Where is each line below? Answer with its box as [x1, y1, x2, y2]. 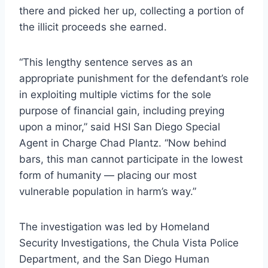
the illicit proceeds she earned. [19, 21, 167, 33]
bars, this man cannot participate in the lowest [19, 153, 243, 166]
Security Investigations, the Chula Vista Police [19, 237, 239, 249]
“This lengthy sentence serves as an [19, 56, 193, 69]
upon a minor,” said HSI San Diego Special [19, 121, 220, 133]
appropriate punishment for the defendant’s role [19, 72, 249, 85]
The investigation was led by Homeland [19, 221, 210, 233]
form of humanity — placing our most [19, 169, 197, 182]
